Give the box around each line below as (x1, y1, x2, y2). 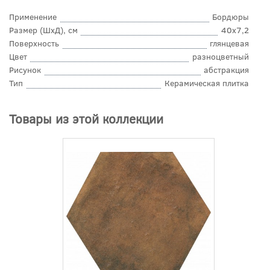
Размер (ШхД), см (9, 24, 78, 36)
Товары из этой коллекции (9, 109, 163, 127)
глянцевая (210, 37, 249, 49)
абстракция (204, 64, 249, 76)
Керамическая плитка (165, 77, 249, 89)
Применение (9, 11, 57, 23)
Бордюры (212, 11, 249, 23)
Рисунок (9, 64, 41, 76)
